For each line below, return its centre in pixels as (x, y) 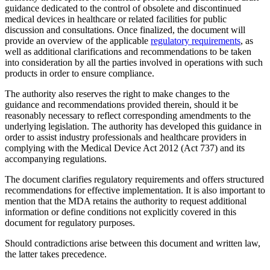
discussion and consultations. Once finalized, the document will (125, 30)
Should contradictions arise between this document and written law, (133, 243)
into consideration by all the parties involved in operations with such (134, 62)
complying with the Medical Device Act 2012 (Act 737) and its (125, 148)
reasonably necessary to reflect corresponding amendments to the (128, 115)
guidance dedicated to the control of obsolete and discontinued (123, 8)
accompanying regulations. (56, 159)
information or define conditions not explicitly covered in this (121, 212)
